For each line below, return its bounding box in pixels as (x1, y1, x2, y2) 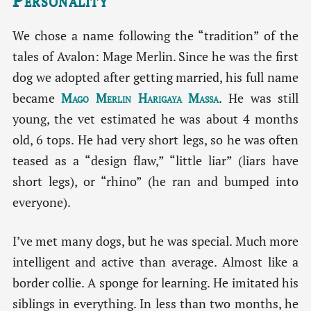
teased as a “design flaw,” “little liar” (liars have (12, 152, 299, 169)
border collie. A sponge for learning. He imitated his (12, 274, 299, 291)
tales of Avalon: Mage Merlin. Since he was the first (12, 48, 299, 65)
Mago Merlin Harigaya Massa (61, 90, 219, 106)
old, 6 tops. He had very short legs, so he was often (12, 131, 299, 148)
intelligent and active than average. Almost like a (12, 253, 299, 270)
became (12, 90, 62, 106)
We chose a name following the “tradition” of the (12, 27, 299, 44)
